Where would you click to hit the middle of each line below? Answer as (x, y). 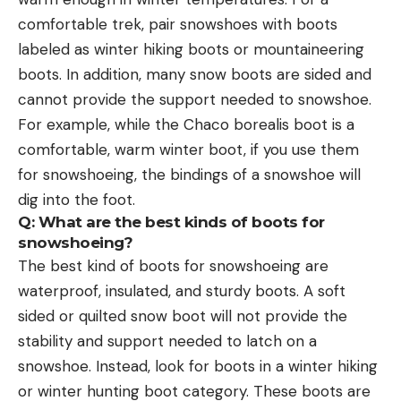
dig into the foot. (77, 199)
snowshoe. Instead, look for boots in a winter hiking (198, 366)
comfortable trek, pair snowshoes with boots (178, 24)
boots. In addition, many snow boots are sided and (195, 74)
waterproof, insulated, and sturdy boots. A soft (182, 290)
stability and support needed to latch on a (167, 341)
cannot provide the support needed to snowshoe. (195, 99)
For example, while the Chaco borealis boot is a (186, 124)
